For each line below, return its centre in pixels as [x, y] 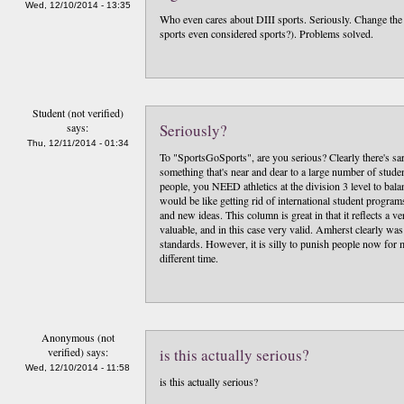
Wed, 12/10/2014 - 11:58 [78, 367]
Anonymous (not [78, 337]
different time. [189, 258]
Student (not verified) [78, 113]
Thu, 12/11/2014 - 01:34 [78, 143]
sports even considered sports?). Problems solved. [266, 33]
